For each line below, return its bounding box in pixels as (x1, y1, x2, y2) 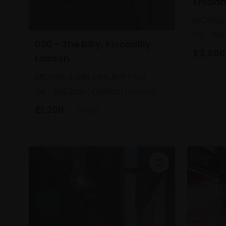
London (35, 51, 70, 65)
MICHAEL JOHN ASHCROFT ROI (35, 71, 146, 83)
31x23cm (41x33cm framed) (53, 85, 157, 97)
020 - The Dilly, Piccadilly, (35, 37, 153, 50)
